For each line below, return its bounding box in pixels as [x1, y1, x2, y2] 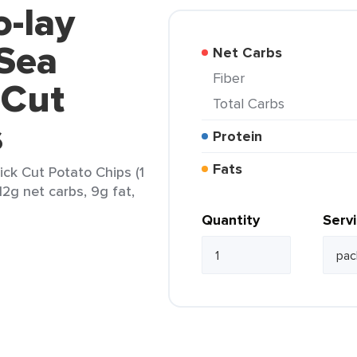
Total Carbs [220, 93, 284, 113]
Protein [222, 126, 262, 147]
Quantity [202, 210, 260, 230]
